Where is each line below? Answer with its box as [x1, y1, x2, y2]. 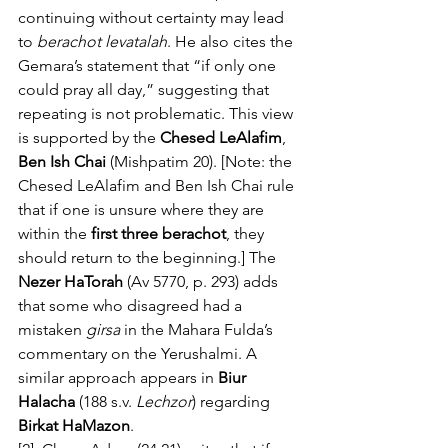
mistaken [18, 320, 86, 339]
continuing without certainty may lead [18, 8, 288, 27]
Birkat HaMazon [18, 416, 130, 435]
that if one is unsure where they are [18, 200, 268, 219]
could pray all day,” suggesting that [18, 80, 273, 99]
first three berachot [91, 224, 226, 243]
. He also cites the [167, 32, 297, 51]
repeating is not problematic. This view [18, 104, 297, 123]
